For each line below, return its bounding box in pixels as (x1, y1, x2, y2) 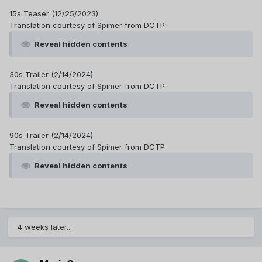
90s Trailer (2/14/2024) (9, 130, 93, 140)
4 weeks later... (18, 222, 72, 232)
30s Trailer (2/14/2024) (9, 70, 93, 80)
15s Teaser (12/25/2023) (9, 9, 98, 19)
